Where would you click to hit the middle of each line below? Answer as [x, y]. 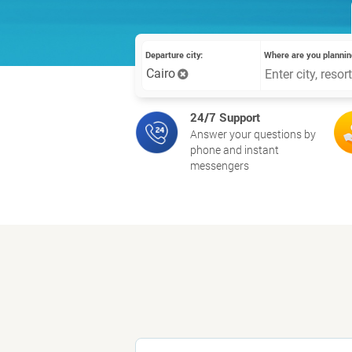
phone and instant [235, 150]
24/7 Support [225, 117]
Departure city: [174, 55]
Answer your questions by [253, 134]
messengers [220, 165]
